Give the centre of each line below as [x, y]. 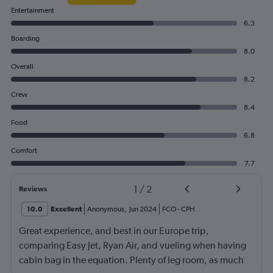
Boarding [25, 38]
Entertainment [33, 10]
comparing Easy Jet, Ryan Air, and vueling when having [133, 245]
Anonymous [106, 209]
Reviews [33, 189]
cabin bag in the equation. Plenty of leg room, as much [131, 260]
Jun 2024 [143, 209]
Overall [22, 66]
